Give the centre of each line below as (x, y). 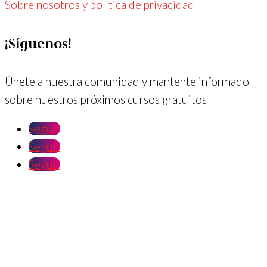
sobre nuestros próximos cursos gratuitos (106, 100)
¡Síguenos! (38, 43)
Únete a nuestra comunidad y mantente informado (127, 82)
